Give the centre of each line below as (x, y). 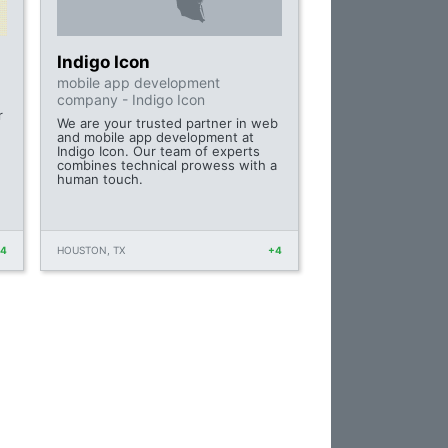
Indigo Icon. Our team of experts (159, 151)
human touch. (100, 179)
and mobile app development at (156, 137)
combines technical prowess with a (167, 165)
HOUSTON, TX (91, 250)
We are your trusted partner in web (168, 123)
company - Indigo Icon (131, 100)
